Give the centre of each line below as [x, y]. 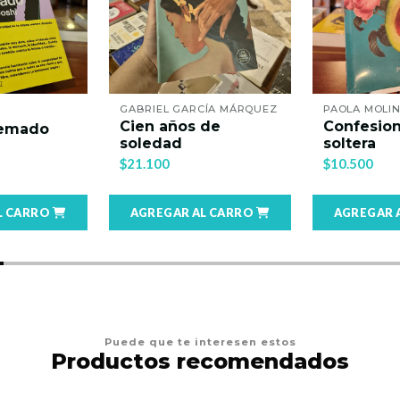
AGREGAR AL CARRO [192, 212]
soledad [151, 143]
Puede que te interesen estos [200, 342]
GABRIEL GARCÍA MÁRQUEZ [199, 109]
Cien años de [170, 126]
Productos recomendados [200, 361]
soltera [350, 143]
